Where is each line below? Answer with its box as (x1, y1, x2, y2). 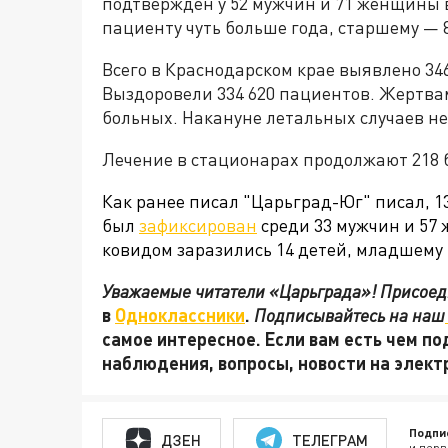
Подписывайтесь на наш (254, 304, 445, 326)
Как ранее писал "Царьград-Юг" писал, (102, 190, 434, 212)
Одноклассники (115, 304, 245, 326)
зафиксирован (139, 214, 257, 236)
